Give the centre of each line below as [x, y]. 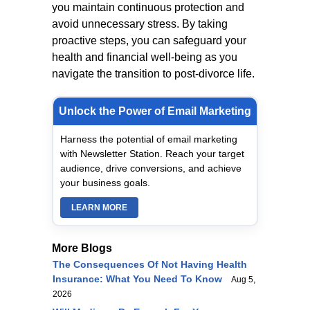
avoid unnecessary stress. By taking [140, 24]
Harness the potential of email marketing [149, 139]
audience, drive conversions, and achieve [151, 168]
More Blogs [82, 248]
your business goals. [105, 183]
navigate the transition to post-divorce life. [153, 74]
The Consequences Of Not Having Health [150, 264]
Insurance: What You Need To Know [137, 279]
